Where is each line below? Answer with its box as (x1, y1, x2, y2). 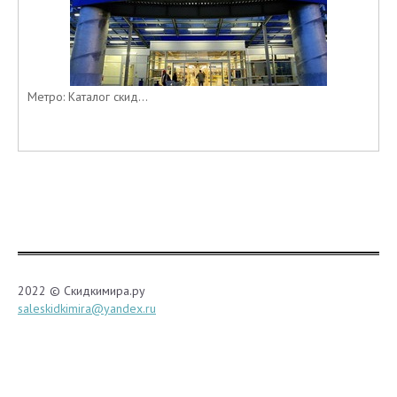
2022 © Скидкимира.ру (18, 282, 145, 299)
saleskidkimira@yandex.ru (18, 300, 156, 316)
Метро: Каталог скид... (27, 88, 148, 105)
